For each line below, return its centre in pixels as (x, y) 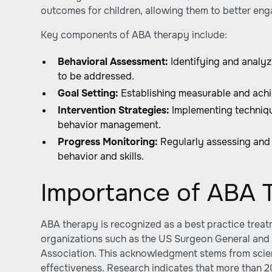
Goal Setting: (88, 93)
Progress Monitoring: (108, 142)
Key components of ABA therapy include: (134, 35)
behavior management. (110, 125)
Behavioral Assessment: (113, 62)
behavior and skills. (101, 156)
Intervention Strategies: (114, 110)
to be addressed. (96, 76)
